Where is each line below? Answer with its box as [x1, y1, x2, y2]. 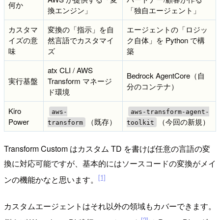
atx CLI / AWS [48, 65, 93, 76]
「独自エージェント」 [127, 5, 200, 16]
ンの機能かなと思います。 [4, 173, 98, 185]
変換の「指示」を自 [48, 24, 114, 35]
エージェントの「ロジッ [127, 24, 208, 35]
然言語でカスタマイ [48, 35, 114, 46]
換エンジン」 [48, 5, 92, 16]
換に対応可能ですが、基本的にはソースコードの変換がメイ [4, 157, 216, 169]
